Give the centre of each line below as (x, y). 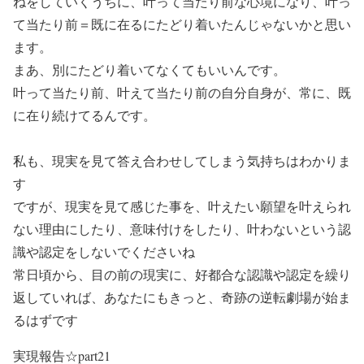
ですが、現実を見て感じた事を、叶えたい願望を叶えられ (182, 206)
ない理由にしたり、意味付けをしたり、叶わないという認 (182, 229)
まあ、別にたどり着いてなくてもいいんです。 (149, 69)
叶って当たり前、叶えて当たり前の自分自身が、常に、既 (182, 92)
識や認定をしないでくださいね (104, 251)
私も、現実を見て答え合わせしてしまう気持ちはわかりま (182, 160)
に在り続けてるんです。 (84, 115)
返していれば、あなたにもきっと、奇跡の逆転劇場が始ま (182, 297)
